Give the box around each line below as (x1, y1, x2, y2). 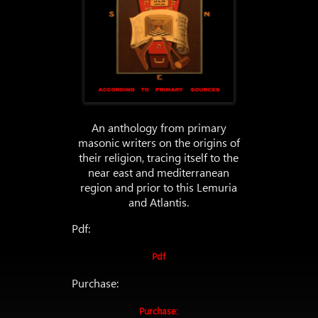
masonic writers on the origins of (77, 135, 240, 150)
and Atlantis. (128, 194, 190, 209)
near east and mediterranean (88, 165, 230, 180)
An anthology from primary (91, 120, 226, 135)
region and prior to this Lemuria (80, 180, 238, 194)
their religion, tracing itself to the (79, 150, 239, 165)
